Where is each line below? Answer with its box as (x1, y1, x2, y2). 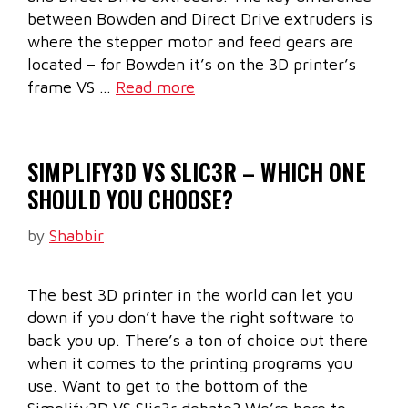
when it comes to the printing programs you (27, 353, 352, 373)
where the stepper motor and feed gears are (27, 32, 353, 52)
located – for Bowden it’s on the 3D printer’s (27, 55, 356, 75)
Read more (116, 77, 195, 97)
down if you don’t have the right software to (27, 308, 354, 328)
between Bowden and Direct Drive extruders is (27, 9, 372, 29)
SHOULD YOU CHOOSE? (27, 182, 233, 217)
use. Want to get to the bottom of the (27, 376, 308, 396)
